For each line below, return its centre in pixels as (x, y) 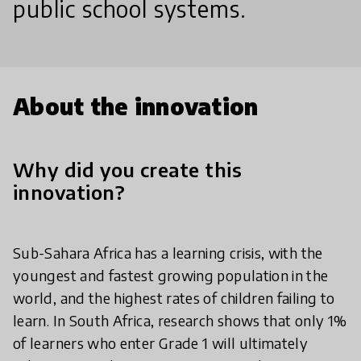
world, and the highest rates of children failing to (174, 298)
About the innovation (136, 106)
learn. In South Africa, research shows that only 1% (180, 320)
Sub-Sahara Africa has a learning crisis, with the (168, 253)
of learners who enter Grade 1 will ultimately (161, 343)
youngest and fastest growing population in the (171, 275)
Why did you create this (128, 169)
